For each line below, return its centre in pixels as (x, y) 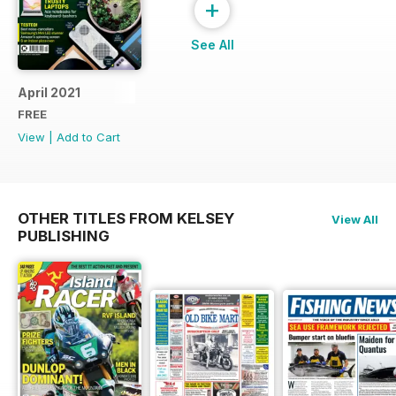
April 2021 (49, 93)
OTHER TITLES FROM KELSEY (126, 219)
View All (355, 220)
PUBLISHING (64, 236)
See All (212, 45)
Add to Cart (88, 137)
